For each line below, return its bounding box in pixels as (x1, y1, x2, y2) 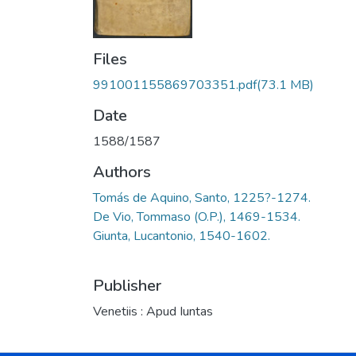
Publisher (93, 274, 161, 296)
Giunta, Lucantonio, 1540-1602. (93, 226, 270, 245)
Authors (93, 161, 151, 183)
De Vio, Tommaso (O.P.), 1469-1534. (93, 207, 300, 226)
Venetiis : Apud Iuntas (93, 302, 213, 320)
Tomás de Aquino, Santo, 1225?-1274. (93, 188, 311, 207)
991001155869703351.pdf (93, 75, 257, 94)
